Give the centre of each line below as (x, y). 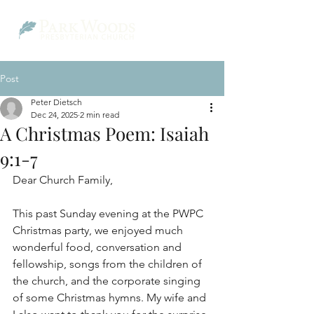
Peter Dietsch (56, 102)
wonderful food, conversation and (98, 247)
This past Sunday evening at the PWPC (109, 213)
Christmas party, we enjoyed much (99, 230)
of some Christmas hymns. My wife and (111, 298)
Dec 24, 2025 (54, 115)
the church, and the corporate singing (108, 281)
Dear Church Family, (63, 180)
